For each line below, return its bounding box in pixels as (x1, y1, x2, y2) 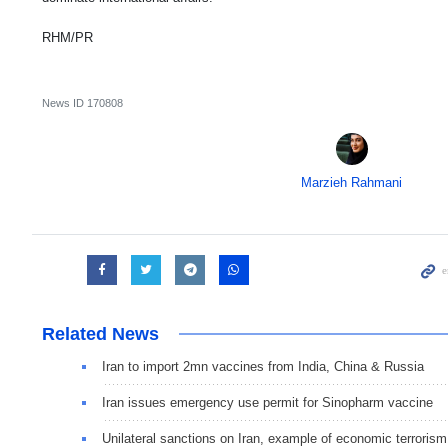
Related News (42, 324, 159, 345)
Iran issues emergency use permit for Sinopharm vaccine (102, 395, 433, 411)
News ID (42, 97, 87, 110)
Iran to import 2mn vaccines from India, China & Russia (102, 359, 424, 375)
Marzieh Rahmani (301, 175, 403, 191)
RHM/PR (42, 30, 93, 46)
